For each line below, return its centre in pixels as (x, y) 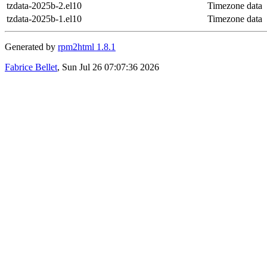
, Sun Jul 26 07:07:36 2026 (108, 67)
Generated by (31, 46)
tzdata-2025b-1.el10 (44, 18)
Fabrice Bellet (31, 67)
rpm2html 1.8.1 (87, 46)
